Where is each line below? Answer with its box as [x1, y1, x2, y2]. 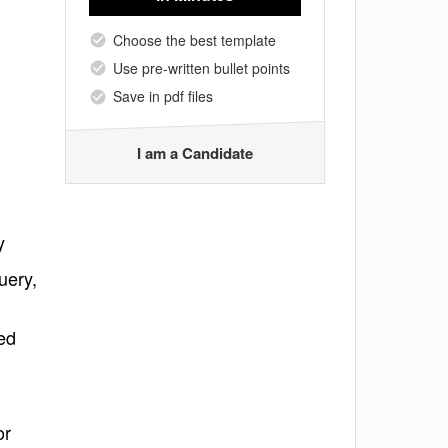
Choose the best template [113, 29, 276, 50]
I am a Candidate [137, 141, 253, 164]
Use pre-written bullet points [113, 57, 290, 78]
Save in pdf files [113, 86, 213, 107]
